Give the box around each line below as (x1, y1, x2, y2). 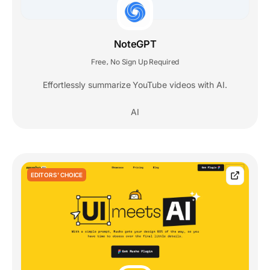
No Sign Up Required (110, 57, 180, 66)
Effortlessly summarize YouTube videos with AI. (43, 79, 227, 90)
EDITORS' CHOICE (31, 171, 83, 178)
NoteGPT (113, 37, 157, 50)
